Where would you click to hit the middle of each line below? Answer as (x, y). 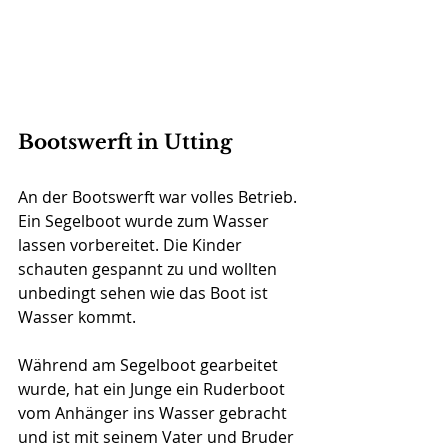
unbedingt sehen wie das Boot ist (145, 293)
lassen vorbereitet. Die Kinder (132, 245)
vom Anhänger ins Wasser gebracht (154, 413)
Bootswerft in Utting (125, 142)
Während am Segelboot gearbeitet (150, 365)
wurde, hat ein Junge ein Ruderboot (153, 389)
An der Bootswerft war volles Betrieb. (159, 197)
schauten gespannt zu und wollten (149, 269)
